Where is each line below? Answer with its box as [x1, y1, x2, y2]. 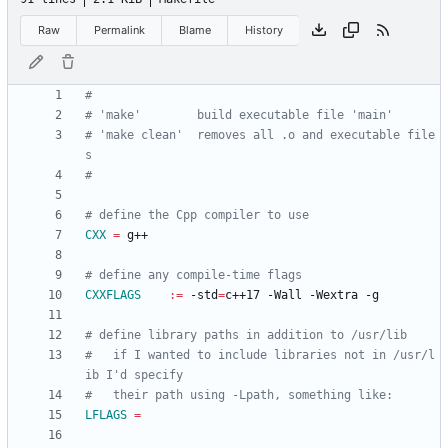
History [244, 22, 283, 37]
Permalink [93, 22, 145, 37]
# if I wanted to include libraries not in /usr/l [85, 348, 435, 363]
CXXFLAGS [85, 288, 141, 303]
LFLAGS [85, 408, 127, 423]
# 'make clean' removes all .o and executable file [85, 128, 435, 143]
